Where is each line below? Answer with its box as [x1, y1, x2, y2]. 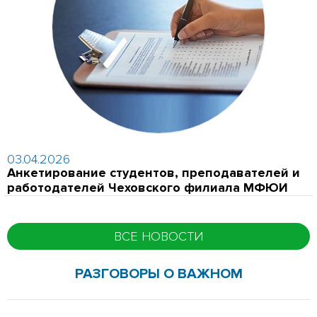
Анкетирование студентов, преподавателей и [7, 164, 301, 180]
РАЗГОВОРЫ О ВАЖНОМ [74, 265, 243, 282]
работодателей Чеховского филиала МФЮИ [7, 179, 289, 195]
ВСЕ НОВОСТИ [114, 228, 203, 244]
